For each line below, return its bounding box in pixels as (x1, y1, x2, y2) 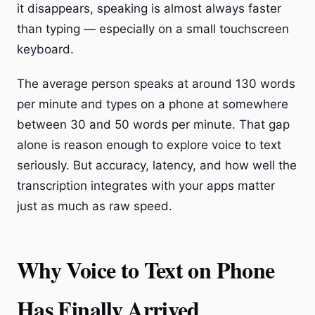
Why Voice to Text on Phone (17, 253, 275, 286)
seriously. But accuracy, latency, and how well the (17, 158, 297, 172)
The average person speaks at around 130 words (17, 77, 295, 91)
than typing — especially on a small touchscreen (17, 22, 289, 36)
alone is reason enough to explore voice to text (17, 138, 281, 152)
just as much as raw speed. (17, 199, 172, 213)
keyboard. (17, 42, 74, 56)
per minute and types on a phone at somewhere (17, 97, 288, 111)
